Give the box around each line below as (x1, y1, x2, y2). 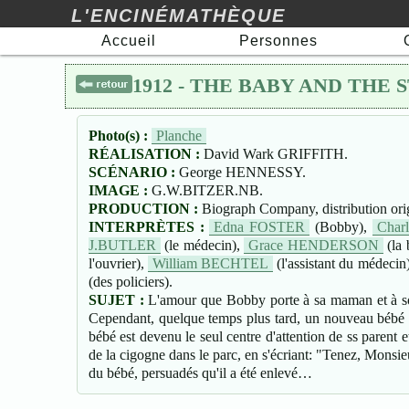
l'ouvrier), (88, 255, 148, 271)
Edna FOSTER (214, 218, 306, 235)
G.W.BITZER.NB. (151, 182, 263, 198)
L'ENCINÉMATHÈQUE (71, 5, 287, 26)
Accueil (101, 33, 156, 48)
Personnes (238, 33, 318, 48)
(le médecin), (160, 236, 245, 253)
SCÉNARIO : (88, 163, 179, 180)
